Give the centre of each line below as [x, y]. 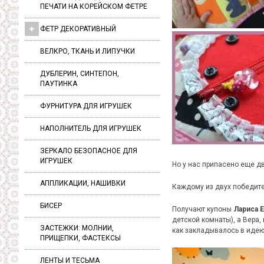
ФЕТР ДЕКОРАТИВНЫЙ [78, 29]
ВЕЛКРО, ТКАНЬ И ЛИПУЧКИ [88, 51]
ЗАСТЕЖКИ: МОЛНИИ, [77, 228]
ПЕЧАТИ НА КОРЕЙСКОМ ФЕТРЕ [94, 6]
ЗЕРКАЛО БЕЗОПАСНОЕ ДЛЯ [89, 151]
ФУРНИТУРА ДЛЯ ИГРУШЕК [86, 106]
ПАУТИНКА [59, 83]
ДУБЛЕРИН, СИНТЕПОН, [80, 73]
